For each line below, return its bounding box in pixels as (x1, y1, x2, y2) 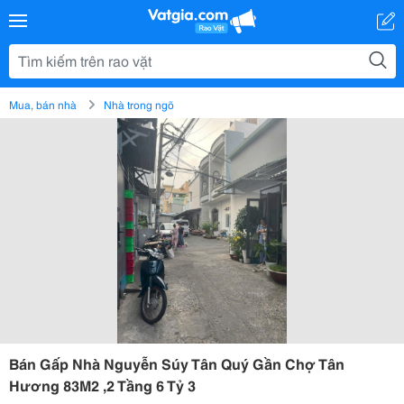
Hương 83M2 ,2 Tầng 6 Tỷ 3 (9, 374, 196, 395)
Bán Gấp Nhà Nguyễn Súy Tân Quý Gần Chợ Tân (9, 353, 344, 373)
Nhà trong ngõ (104, 96, 174, 112)
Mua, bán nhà (9, 96, 77, 112)
